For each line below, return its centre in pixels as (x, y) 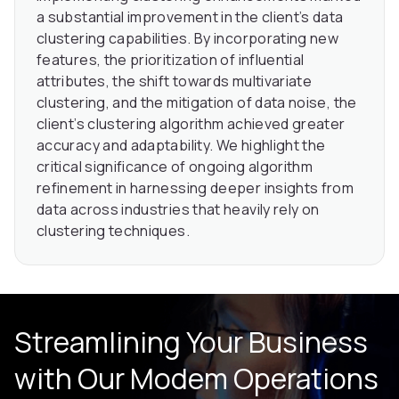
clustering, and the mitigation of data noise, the (197, 103)
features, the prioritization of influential (171, 60)
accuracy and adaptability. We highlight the (181, 146)
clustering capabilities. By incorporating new (188, 39)
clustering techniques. (113, 231)
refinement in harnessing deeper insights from (195, 188)
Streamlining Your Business (191, 342)
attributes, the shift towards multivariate (175, 81)
